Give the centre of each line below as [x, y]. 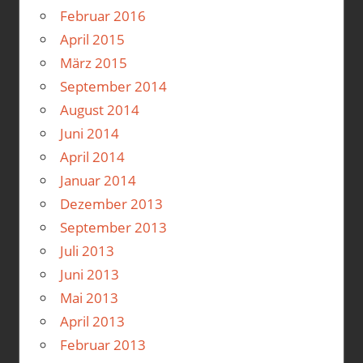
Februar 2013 [102, 344]
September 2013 [113, 227]
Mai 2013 [89, 297]
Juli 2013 [87, 250]
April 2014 [92, 156]
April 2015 [92, 39]
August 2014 [99, 109]
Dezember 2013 [111, 203]
